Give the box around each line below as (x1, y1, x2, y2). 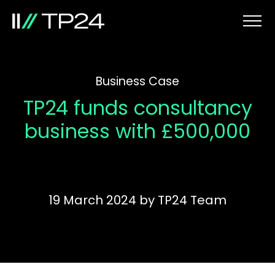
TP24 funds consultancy (23, 94, 252, 122)
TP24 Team (158, 192, 227, 209)
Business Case (96, 73, 179, 90)
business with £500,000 (25, 117, 250, 145)
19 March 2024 (48, 192, 136, 209)
